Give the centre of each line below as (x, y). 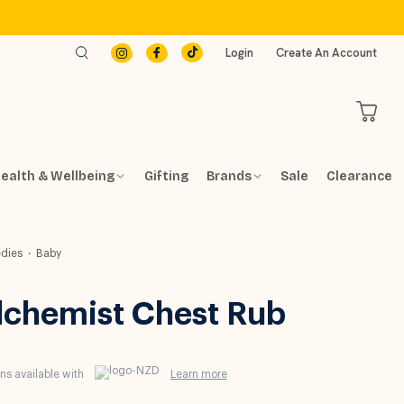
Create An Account (326, 52)
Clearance (359, 176)
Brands (229, 176)
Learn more (198, 374)
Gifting (167, 176)
